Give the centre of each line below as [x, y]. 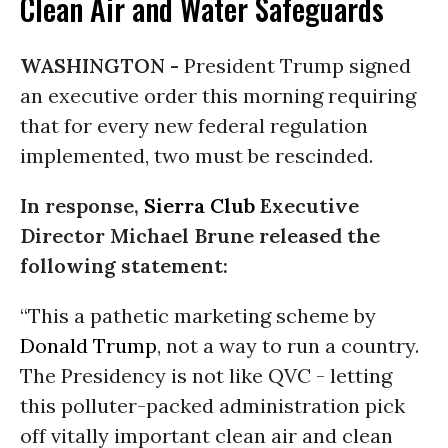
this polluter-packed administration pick [212, 405]
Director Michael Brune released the [200, 235]
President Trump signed [297, 65]
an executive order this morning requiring [218, 95]
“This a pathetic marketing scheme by [198, 315]
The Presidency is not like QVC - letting [206, 375]
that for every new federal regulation [194, 125]
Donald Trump [88, 345]
